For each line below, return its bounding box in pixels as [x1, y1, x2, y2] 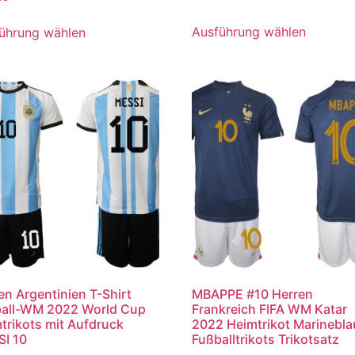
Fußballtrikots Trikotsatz [192, 331, 340, 348]
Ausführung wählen [192, 23, 307, 40]
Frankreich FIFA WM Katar [192, 301, 348, 318]
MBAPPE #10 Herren [192, 286, 314, 303]
